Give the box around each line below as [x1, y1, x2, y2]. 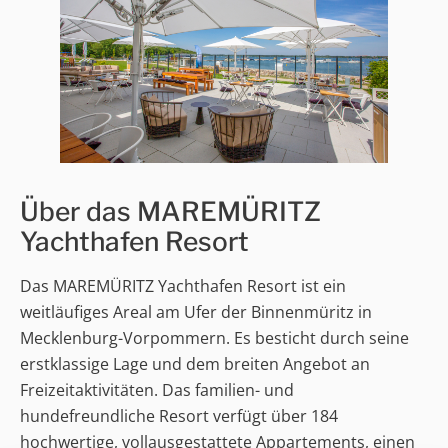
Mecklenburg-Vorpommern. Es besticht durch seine [20, 326, 409, 349]
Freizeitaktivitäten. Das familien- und [20, 378, 294, 401]
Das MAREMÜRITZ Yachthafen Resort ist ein [20, 274, 346, 297]
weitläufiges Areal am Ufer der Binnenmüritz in [20, 300, 372, 323]
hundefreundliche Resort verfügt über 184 [20, 404, 338, 427]
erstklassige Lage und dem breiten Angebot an [20, 352, 370, 375]
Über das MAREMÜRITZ [20, 195, 321, 227]
